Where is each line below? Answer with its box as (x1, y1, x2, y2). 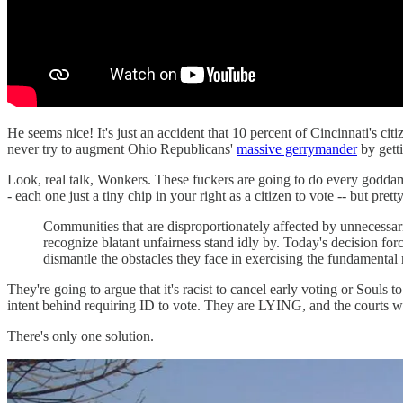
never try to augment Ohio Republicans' (7, 141, 237, 157)
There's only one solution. (7, 328, 154, 345)
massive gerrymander (237, 141, 357, 157)
